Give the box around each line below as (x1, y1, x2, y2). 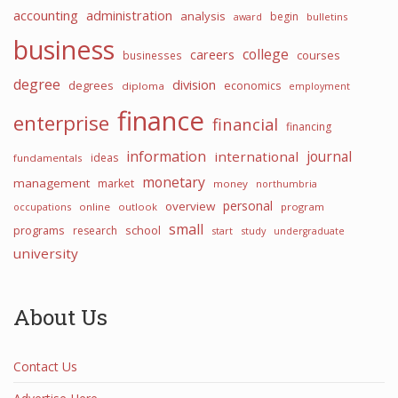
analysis (180, 8, 226, 24)
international (214, 147, 298, 165)
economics (224, 78, 281, 93)
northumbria (256, 177, 317, 190)
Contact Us (13, 358, 77, 375)
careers (190, 46, 235, 63)
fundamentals (13, 151, 83, 164)
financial (212, 113, 278, 135)
